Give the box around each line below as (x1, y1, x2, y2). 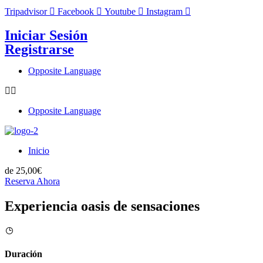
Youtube (104, 6, 136, 16)
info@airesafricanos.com (5, 18, 97, 28)
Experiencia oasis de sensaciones (5, 198, 200, 214)
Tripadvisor (5, 6, 47, 16)
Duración (5, 249, 42, 259)
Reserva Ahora (5, 176, 60, 186)
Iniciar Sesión (5, 28, 87, 43)
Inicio (28, 146, 49, 156)
